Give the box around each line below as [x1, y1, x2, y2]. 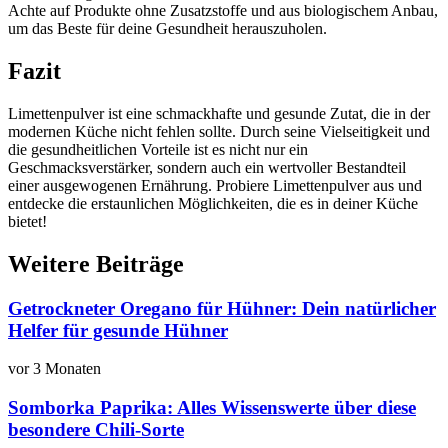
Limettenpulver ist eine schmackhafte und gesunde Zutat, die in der [8, 104, 430, 122]
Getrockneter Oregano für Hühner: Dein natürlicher [8, 297, 436, 319]
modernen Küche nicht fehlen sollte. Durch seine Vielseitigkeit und [8, 122, 430, 140]
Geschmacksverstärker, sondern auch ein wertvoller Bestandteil [8, 158, 406, 176]
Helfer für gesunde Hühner [8, 319, 228, 341]
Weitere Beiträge [8, 250, 184, 277]
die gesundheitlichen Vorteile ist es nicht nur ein [8, 140, 308, 158]
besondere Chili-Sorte [8, 419, 184, 440]
